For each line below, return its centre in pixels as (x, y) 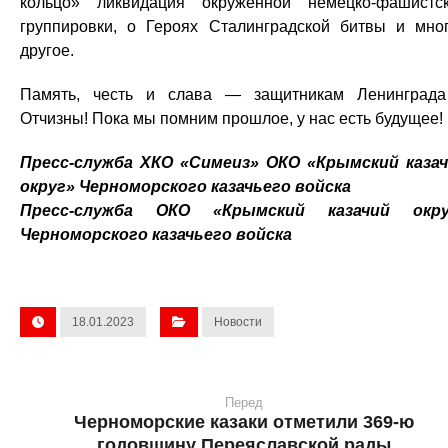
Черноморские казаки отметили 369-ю (244, 422)
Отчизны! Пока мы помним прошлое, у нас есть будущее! (231, 119)
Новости (238, 322)
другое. (47, 51)
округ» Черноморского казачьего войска (185, 187)
